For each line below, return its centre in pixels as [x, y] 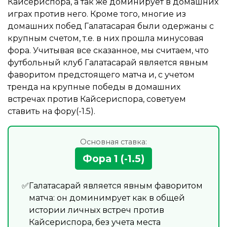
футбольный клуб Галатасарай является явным [108, 62]
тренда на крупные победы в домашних [94, 87]
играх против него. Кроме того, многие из [97, 14]
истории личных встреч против [97, 210]
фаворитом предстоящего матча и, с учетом [101, 74]
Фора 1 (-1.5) [113, 158]
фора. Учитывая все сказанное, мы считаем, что [108, 50]
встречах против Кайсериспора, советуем [97, 99]
